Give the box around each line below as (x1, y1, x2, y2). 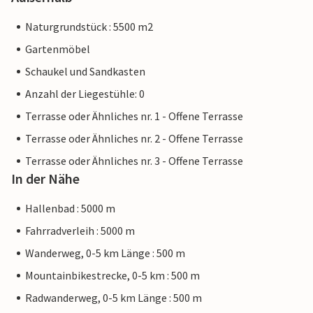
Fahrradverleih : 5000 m (25, 224, 135, 238)
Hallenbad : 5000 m (25, 201, 115, 216)
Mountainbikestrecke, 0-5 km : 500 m (25, 268, 200, 283)
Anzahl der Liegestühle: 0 (25, 87, 145, 101)
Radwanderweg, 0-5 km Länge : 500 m (25, 291, 202, 305)
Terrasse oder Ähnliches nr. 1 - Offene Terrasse (25, 109, 243, 124)
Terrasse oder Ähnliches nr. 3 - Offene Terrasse (25, 154, 243, 168)
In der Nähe (11, 170, 80, 188)
